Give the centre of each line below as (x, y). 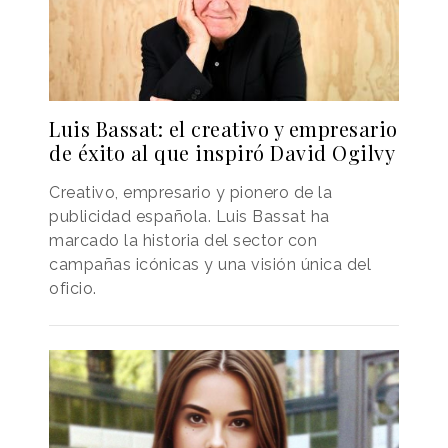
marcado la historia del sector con (183, 240)
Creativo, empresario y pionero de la (190, 192)
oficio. (73, 288)
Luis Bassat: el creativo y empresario (223, 128)
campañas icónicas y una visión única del (210, 264)
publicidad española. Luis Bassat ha (189, 216)
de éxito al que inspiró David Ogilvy (222, 152)
